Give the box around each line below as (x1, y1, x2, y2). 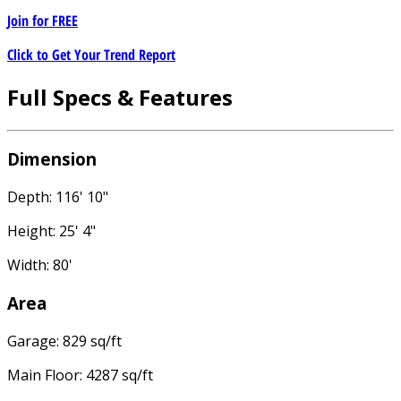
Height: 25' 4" (7, 221, 96, 242)
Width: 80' (7, 255, 73, 276)
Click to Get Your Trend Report (7, 44, 175, 64)
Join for (7, 10, 52, 30)
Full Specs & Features (7, 81, 233, 112)
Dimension (7, 148, 97, 171)
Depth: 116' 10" (7, 187, 108, 208)
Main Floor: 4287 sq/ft (7, 364, 153, 385)
